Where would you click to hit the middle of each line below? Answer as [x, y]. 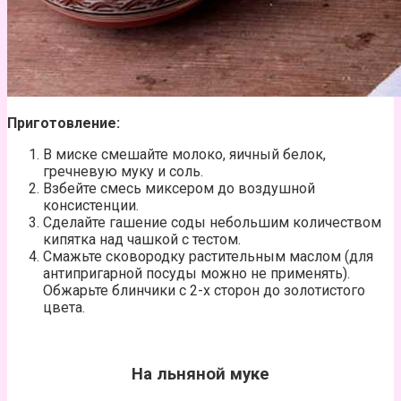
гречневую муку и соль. [123, 172]
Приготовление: [64, 124]
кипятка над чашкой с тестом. [142, 240]
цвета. [64, 308]
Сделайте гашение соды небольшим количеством [212, 223]
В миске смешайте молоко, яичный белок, [184, 155]
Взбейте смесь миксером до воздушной [179, 189]
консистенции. [91, 206]
